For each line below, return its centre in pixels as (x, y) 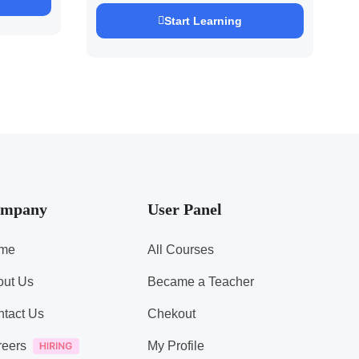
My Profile (176, 346)
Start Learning (203, 21)
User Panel (185, 209)
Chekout (172, 314)
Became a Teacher (201, 282)
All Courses (181, 250)
